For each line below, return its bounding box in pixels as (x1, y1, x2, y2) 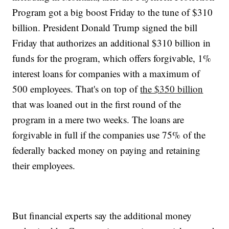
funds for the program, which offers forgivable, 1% (12, 52, 212, 65)
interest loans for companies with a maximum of (12, 67, 200, 80)
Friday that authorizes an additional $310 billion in (12, 36, 211, 50)
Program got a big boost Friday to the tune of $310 (12, 6, 213, 19)
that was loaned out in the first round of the (12, 98, 181, 111)
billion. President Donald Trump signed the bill (12, 21, 198, 34)
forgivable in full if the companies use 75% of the (12, 128, 206, 142)
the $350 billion (140, 82, 203, 96)
